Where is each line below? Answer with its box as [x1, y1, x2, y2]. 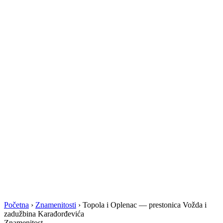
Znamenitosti [35, 201, 76, 209]
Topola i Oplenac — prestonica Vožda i [83, 201, 207, 209]
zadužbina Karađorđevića [4, 210, 84, 218]
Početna [4, 201, 29, 209]
